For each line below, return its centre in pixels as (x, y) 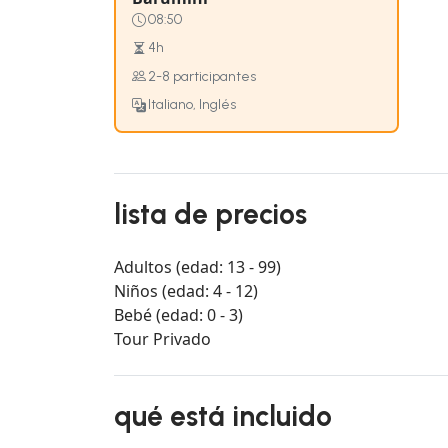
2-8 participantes (202, 76)
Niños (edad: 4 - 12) (186, 291)
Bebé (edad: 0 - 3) (178, 315)
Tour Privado (162, 339)
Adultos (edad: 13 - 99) (197, 267)
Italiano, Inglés (192, 104)
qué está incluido (223, 416)
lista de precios (210, 214)
